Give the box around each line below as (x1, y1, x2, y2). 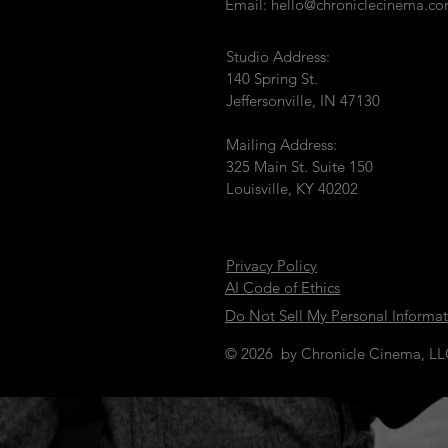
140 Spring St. (226, 69, 318, 88)
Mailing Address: (226, 135, 337, 154)
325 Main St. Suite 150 (226, 157, 373, 176)
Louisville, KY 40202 (226, 179, 358, 198)
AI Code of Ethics (225, 278, 340, 297)
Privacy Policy (226, 256, 317, 275)
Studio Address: (226, 47, 330, 66)
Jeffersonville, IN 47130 (226, 91, 380, 110)
